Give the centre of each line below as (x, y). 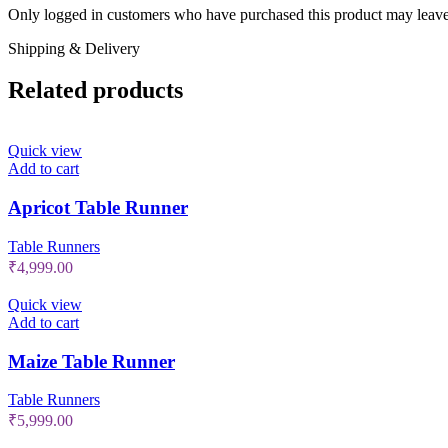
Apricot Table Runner (98, 208)
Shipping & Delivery (74, 48)
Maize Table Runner (91, 361)
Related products (95, 90)
